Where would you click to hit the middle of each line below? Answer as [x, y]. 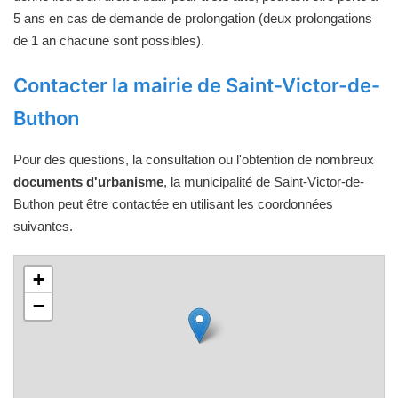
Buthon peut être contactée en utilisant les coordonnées [173, 203]
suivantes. [43, 226]
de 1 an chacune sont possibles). [109, 40]
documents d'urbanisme [88, 181]
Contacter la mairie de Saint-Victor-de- [197, 85]
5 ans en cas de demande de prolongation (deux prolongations [193, 18]
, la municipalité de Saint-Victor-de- [264, 181]
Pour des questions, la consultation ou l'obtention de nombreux [194, 159]
